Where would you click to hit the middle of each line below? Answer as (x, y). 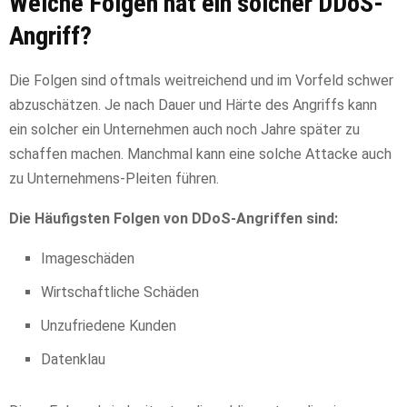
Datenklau (73, 360)
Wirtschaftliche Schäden (120, 293)
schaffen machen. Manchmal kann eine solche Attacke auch (200, 154)
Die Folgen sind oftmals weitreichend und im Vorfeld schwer (201, 81)
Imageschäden (88, 259)
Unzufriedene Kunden (109, 326)
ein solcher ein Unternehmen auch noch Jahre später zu (184, 130)
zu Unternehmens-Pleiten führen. (114, 179)
